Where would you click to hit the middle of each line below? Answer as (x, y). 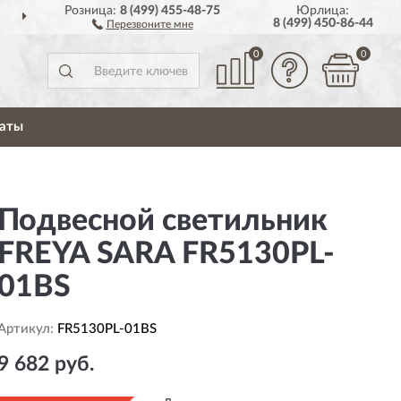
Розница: (93, 11)
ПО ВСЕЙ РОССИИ (311, 18)
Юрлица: (323, 11)
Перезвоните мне (149, 24)
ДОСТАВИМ (217, 18)
